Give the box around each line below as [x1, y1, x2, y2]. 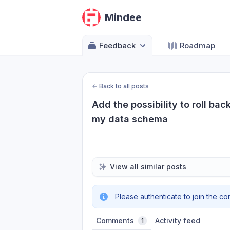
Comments [96, 216, 134, 225]
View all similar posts [110, 162, 186, 171]
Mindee [105, 11, 142, 24]
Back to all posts [99, 82, 149, 90]
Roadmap [180, 41, 215, 50]
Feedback [99, 41, 136, 50]
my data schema [92, 113, 168, 124]
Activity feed [155, 216, 200, 225]
